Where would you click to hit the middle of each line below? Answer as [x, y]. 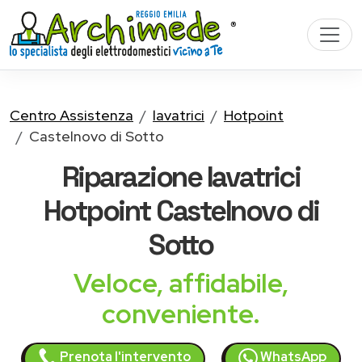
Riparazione [134, 177]
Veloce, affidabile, [181, 283]
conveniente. [181, 314]
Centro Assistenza [72, 115]
